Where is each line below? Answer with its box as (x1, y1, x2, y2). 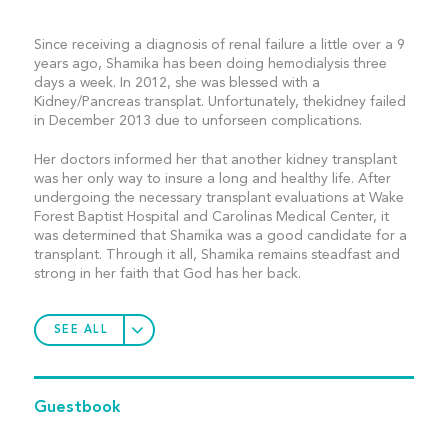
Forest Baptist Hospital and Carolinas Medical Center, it (33, 210, 389, 224)
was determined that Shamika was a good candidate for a (33, 229, 407, 243)
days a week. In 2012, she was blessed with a (33, 76, 320, 90)
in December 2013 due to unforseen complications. (33, 114, 362, 128)
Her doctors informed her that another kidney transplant (33, 153, 397, 167)
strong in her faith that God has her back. (33, 267, 301, 281)
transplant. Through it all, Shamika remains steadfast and (33, 248, 400, 262)
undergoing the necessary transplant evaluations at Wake (33, 191, 404, 205)
